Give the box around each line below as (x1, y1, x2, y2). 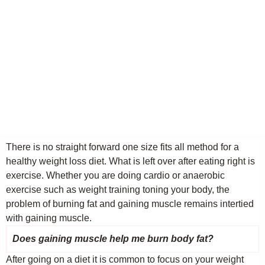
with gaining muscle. (6, 213, 92, 223)
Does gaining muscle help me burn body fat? (12, 234, 214, 244)
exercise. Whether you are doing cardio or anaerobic (6, 170, 225, 180)
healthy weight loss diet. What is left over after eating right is (6, 156, 255, 166)
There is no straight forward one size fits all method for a (6, 142, 239, 152)
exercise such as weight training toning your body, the (6, 185, 230, 195)
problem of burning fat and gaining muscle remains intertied (6, 199, 254, 209)
